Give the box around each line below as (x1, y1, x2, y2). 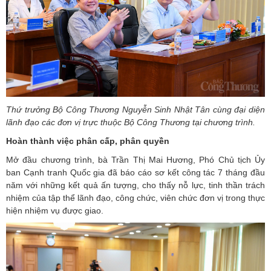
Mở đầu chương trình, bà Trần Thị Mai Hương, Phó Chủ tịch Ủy (6, 155, 265, 165)
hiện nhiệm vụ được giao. (6, 206, 103, 216)
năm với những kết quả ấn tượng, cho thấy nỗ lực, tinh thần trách (6, 180, 265, 191)
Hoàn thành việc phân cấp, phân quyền (6, 136, 172, 146)
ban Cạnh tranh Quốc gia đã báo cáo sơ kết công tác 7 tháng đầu (6, 168, 265, 178)
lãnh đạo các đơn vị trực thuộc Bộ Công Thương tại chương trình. (6, 117, 255, 128)
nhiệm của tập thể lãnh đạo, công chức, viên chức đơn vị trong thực (6, 193, 265, 203)
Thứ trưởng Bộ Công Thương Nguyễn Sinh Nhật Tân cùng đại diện (6, 105, 265, 115)
